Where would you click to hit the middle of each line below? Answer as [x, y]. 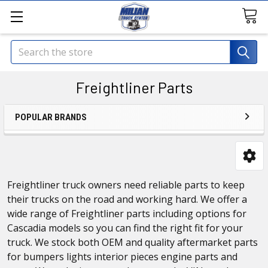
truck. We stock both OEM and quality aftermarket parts [133, 242]
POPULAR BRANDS [51, 117]
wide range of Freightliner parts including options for [127, 213]
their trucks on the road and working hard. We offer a [127, 199]
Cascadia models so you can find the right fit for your [125, 228]
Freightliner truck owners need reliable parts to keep [126, 185]
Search [26, 47]
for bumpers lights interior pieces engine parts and [122, 256]
